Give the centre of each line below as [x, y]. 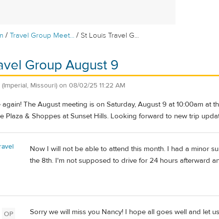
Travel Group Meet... [42, 35]
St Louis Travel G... [110, 35]
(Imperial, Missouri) [30, 85]
